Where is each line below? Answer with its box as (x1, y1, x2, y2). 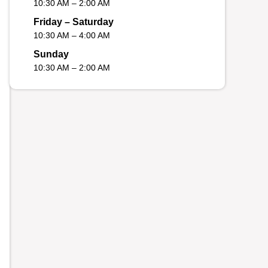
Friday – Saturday (33, 17, 114, 28)
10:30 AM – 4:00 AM (33, 31, 110, 41)
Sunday (33, 49, 69, 60)
